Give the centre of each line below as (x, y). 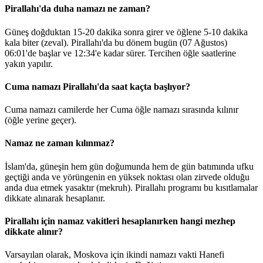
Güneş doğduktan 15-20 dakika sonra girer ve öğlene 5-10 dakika (126, 32)
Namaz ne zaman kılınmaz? (60, 143)
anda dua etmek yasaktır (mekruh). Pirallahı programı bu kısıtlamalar (131, 187)
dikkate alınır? (34, 231)
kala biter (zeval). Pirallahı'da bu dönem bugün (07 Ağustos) (116, 42)
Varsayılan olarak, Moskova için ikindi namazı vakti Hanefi (114, 255)
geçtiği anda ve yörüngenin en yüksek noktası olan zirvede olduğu (127, 177)
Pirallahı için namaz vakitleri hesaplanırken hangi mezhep (120, 221)
